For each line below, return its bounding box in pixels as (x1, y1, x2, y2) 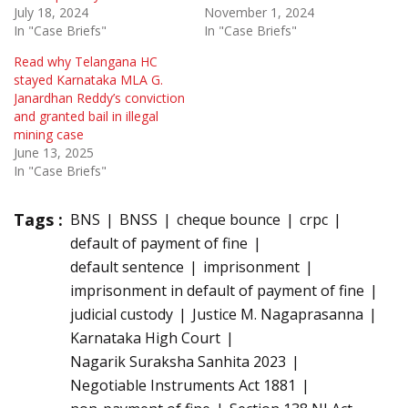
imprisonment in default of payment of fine (70, 280, 364, 301)
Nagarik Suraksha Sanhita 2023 (70, 352, 286, 372)
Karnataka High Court (70, 328, 220, 349)
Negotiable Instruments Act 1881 (70, 375, 296, 396)
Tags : (14, 209, 63, 231)
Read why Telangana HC (14, 53, 158, 71)
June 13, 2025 (14, 144, 94, 162)
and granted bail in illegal (14, 107, 158, 126)
